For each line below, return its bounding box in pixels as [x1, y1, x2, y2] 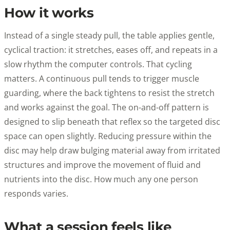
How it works [4, 4, 94, 21]
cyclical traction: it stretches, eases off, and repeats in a [4, 44, 218, 55]
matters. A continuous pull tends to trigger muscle [4, 72, 199, 84]
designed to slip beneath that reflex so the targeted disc [4, 116, 220, 127]
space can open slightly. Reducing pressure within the [4, 130, 212, 142]
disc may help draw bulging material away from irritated [4, 144, 220, 156]
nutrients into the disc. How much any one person [4, 173, 198, 185]
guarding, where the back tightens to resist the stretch [4, 87, 215, 99]
